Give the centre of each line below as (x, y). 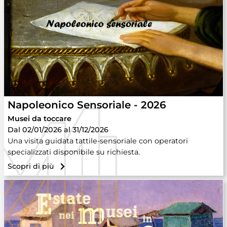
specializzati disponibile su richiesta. (74, 152)
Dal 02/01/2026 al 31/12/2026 (58, 130)
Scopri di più (31, 166)
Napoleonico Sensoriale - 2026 (87, 105)
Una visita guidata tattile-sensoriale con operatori (98, 141)
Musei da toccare (40, 119)
